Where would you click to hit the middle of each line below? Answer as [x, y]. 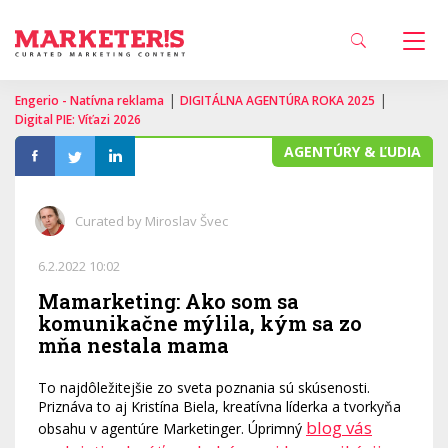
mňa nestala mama [133, 345]
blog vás [339, 427]
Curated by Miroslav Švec [151, 221]
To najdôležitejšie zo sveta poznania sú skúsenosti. [204, 387]
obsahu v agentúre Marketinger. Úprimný [172, 428]
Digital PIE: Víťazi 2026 [78, 119]
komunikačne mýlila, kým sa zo [200, 323]
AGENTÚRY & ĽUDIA [352, 151]
